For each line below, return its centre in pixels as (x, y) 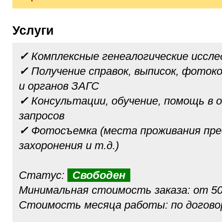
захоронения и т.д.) (69, 145)
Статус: (43, 175)
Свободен (99, 175)
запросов (42, 116)
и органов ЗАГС (59, 86)
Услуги (36, 30)
